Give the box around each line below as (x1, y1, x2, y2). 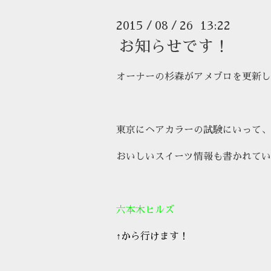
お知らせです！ (119, 38, 230, 54)
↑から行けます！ (116, 231, 189, 241)
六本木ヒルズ (116, 204, 174, 215)
